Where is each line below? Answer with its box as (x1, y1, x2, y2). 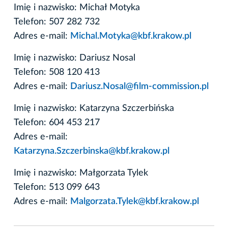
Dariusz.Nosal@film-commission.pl (70, 81, 209, 91)
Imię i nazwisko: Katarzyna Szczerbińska (14, 103, 174, 113)
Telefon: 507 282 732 (14, 17, 100, 26)
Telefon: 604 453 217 (14, 118, 100, 127)
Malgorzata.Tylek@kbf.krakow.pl (70, 196, 199, 206)
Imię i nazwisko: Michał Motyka (14, 3, 140, 12)
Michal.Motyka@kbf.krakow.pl (70, 31, 191, 41)
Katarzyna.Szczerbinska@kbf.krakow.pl (14, 146, 169, 156)
